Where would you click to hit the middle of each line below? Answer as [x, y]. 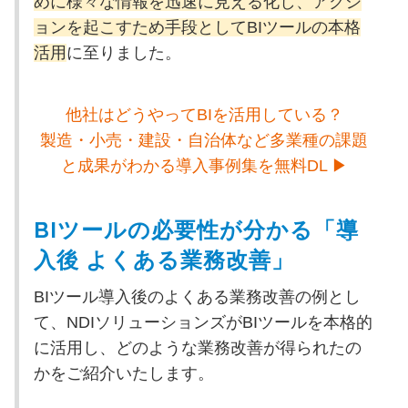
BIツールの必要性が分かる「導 [196, 229]
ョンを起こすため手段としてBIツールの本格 [197, 27]
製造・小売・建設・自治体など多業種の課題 [204, 140]
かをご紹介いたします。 [123, 373]
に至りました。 [123, 52]
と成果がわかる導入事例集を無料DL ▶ [204, 165]
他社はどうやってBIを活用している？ [204, 114]
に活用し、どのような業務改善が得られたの [197, 347]
